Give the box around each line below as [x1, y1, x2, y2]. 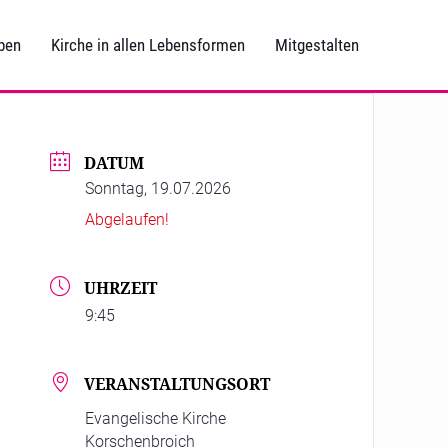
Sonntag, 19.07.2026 [85, 179, 232, 199]
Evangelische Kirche [85, 409, 227, 429]
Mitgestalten [275, 35, 359, 55]
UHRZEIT [84, 277, 158, 300]
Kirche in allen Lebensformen [51, 35, 245, 55]
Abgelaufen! [85, 210, 170, 230]
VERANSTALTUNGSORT [84, 373, 271, 396]
